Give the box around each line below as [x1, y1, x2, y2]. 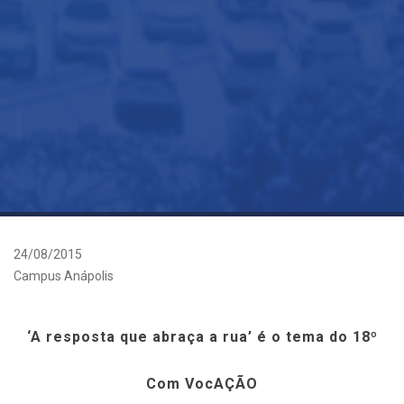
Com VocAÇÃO [146, 375, 258, 392]
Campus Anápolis [14, 269, 114, 283]
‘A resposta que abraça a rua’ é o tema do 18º [26, 328, 378, 345]
